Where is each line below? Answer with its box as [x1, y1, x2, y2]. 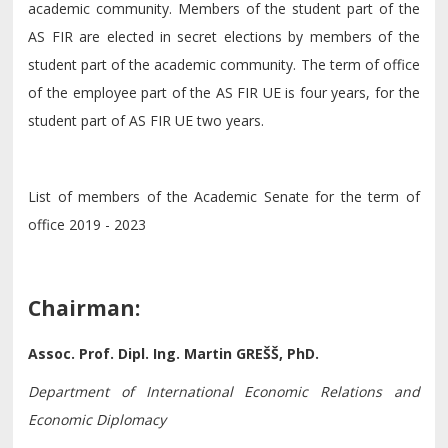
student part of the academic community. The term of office [28, 55, 420, 74]
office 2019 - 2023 [28, 215, 147, 234]
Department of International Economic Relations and [28, 382, 420, 401]
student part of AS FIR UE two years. [28, 111, 265, 130]
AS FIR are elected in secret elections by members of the [28, 27, 420, 46]
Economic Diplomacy [28, 410, 167, 429]
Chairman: [28, 294, 141, 322]
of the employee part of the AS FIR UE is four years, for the [28, 83, 420, 102]
